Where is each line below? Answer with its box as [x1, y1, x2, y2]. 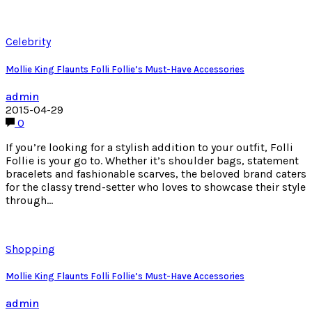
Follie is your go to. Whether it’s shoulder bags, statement [6, 153, 299, 167]
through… [6, 193, 53, 207]
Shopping [6, 242, 55, 256]
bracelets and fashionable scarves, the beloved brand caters [6, 166, 306, 180]
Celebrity [6, 35, 51, 49]
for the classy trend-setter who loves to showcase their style [6, 180, 306, 194]
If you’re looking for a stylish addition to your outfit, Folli [6, 140, 293, 154]
